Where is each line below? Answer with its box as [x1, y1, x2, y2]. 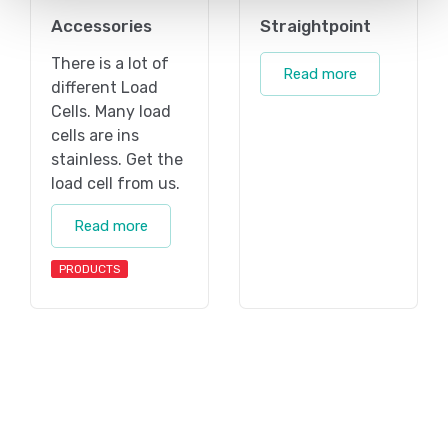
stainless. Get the [51, 150, 183, 170]
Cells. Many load [51, 102, 171, 122]
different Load [51, 78, 158, 98]
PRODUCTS [58, 262, 121, 277]
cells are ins [51, 126, 139, 146]
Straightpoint [260, 16, 371, 37]
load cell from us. [51, 174, 180, 194]
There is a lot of [51, 54, 169, 74]
